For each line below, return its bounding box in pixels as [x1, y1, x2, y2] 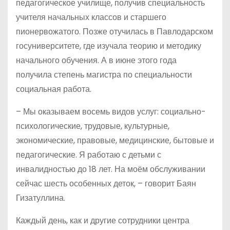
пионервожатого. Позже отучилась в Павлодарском [16, 25, 213, 37]
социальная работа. [16, 83, 91, 95]
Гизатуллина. [16, 191, 65, 204]
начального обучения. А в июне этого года [16, 54, 177, 66]
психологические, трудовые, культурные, [16, 120, 169, 132]
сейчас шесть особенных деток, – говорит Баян [16, 177, 196, 189]
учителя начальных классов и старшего [16, 11, 166, 23]
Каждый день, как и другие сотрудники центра [16, 214, 189, 226]
